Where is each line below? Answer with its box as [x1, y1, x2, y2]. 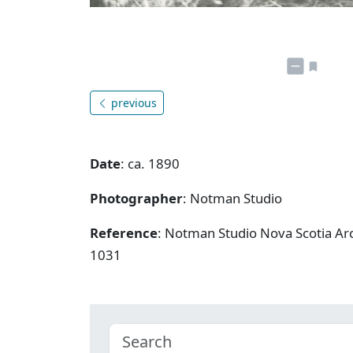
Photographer [90, 188, 183, 207]
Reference [90, 223, 158, 242]
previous [108, 95, 157, 110]
